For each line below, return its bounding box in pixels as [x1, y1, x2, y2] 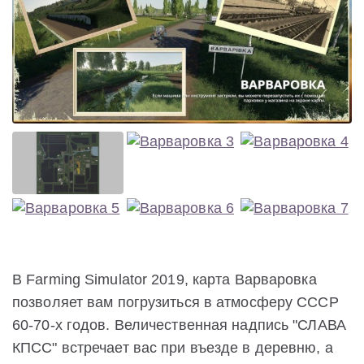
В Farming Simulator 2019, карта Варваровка [12, 271, 317, 288]
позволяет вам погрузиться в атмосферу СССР [12, 293, 339, 310]
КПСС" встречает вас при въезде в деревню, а [12, 339, 333, 356]
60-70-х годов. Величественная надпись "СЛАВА [12, 316, 346, 333]
